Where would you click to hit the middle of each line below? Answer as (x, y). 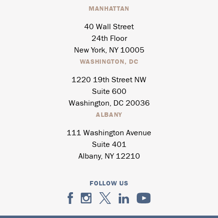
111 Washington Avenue (109, 134)
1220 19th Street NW (109, 81)
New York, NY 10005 (109, 51)
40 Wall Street (109, 27)
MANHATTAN (109, 9)
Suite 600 (109, 92)
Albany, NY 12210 (109, 157)
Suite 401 (109, 145)
